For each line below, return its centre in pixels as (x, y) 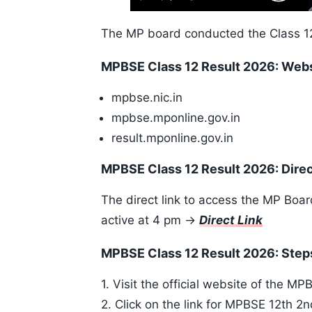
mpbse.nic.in (147, 98)
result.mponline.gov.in (172, 138)
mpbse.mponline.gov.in (176, 118)
